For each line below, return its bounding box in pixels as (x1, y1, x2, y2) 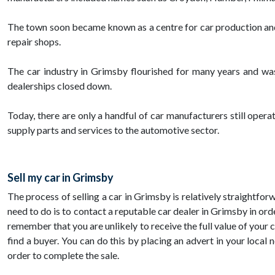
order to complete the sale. (7, 249, 119, 261)
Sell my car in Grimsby (7, 171, 114, 185)
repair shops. (7, 36, 61, 48)
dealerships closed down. (7, 80, 112, 92)
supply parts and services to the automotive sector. (7, 124, 219, 136)
